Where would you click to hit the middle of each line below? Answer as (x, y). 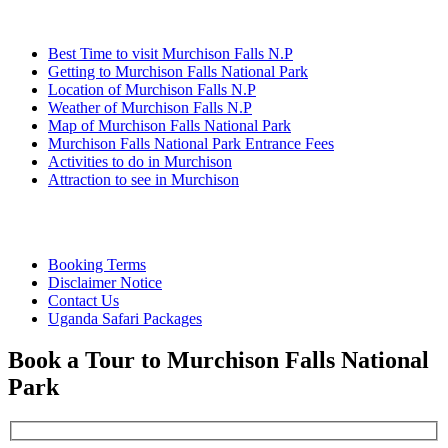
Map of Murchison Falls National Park (169, 125)
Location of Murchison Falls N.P (152, 89)
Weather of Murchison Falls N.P (150, 107)
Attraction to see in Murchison (143, 179)
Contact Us (83, 300)
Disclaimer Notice (105, 282)
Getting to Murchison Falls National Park (178, 71)
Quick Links (71, 221)
